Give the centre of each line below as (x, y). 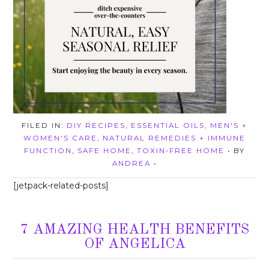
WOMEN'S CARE (60, 138)
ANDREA (131, 164)
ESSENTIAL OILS (168, 126)
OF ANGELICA (134, 245)
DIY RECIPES (96, 126)
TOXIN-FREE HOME (181, 151)
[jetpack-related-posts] (61, 186)
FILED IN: (44, 126)
